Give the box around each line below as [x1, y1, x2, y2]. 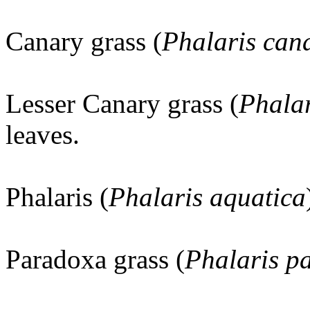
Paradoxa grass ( [6, 244, 185, 275]
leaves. [6, 120, 80, 150]
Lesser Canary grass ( [6, 89, 239, 119]
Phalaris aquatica [109, 182, 306, 212]
